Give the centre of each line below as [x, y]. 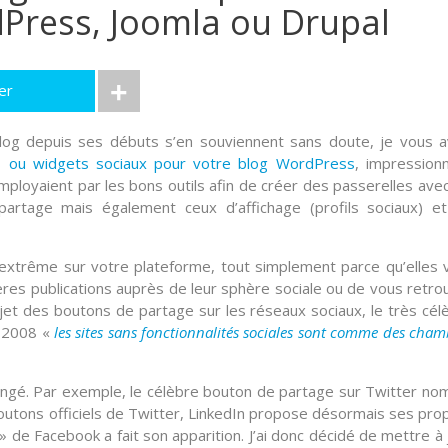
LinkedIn [216, 412]
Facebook [67, 434]
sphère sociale [271, 287]
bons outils [167, 184]
